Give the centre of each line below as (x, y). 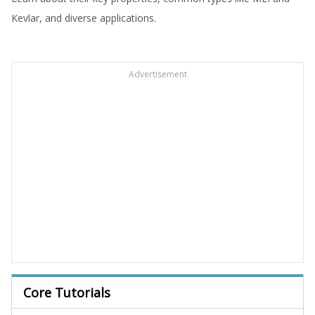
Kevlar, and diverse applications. (84, 18)
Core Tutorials (67, 292)
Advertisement (157, 74)
